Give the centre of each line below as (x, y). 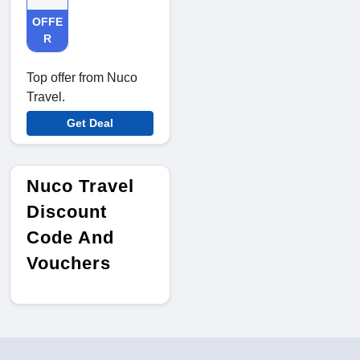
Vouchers (69, 264)
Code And (70, 238)
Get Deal (90, 123)
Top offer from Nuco (82, 78)
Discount (67, 212)
